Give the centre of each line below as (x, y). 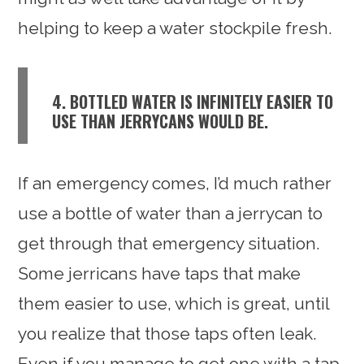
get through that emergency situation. (169, 243)
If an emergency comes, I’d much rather (175, 183)
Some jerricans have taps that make (160, 273)
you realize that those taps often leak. (168, 333)
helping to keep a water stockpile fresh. (175, 28)
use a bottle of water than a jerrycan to (171, 213)
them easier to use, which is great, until (174, 303)
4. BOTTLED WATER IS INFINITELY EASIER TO (193, 101)
